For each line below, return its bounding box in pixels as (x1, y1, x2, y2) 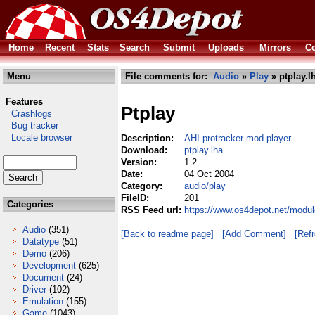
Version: (121, 157, 160, 167)
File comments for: (122, 71, 213, 82)
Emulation (22, 296, 63, 307)
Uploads (208, 42, 244, 53)
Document (22, 272, 64, 283)
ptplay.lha (184, 145, 223, 155)
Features (6, 96, 43, 107)
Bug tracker (3, 120, 58, 131)
